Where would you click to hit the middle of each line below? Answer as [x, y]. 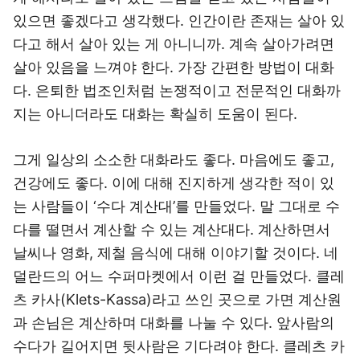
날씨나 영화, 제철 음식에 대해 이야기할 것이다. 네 [176, 253]
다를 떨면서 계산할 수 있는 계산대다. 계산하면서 [172, 229]
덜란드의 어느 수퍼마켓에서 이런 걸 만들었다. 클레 [179, 276]
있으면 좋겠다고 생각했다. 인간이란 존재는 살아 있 [179, 20]
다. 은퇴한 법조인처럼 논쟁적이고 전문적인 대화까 [177, 90]
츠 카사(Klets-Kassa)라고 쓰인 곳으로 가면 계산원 [177, 299]
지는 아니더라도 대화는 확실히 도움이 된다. [155, 114]
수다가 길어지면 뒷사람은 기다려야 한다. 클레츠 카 [179, 346]
